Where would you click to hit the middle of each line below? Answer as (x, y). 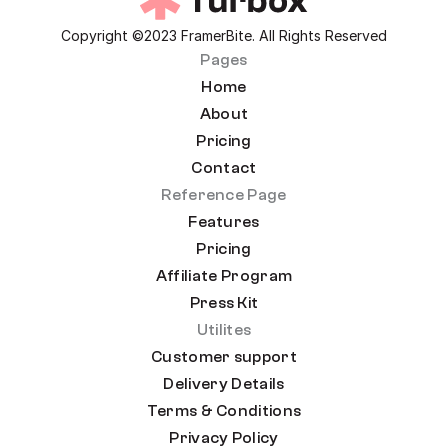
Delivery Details (224, 384)
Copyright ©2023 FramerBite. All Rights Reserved (224, 35)
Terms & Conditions (224, 411)
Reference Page (224, 195)
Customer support (224, 357)
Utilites (224, 330)
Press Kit (224, 303)
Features (224, 222)
